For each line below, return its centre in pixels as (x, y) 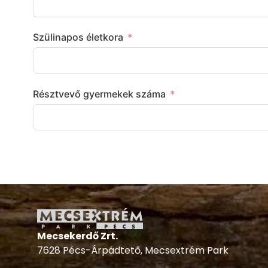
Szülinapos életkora (78, 37)
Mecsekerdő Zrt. (77, 236)
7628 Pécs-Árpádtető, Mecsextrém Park (133, 250)
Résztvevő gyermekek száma (99, 94)
